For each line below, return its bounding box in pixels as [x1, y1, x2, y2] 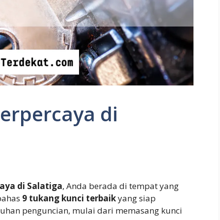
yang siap [116, 192, 156, 204]
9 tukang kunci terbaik [22, 192, 116, 204]
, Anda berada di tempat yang [62, 180, 179, 192]
